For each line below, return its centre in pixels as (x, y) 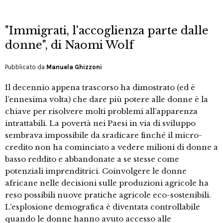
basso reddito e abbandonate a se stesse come (92, 159)
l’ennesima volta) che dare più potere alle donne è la (107, 100)
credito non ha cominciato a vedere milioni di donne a (111, 147)
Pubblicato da (26, 67)
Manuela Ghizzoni (74, 67)
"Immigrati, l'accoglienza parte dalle (107, 31)
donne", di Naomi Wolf (69, 45)
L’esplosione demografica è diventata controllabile (103, 207)
